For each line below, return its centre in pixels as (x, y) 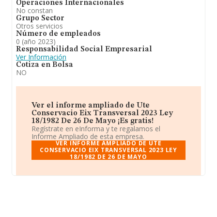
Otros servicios (39, 26)
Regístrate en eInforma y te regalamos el (96, 129)
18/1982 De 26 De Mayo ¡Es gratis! (93, 121)
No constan (34, 10)
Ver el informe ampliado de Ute (91, 106)
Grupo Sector (40, 18)
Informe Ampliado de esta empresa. (88, 136)
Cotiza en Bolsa (45, 65)
